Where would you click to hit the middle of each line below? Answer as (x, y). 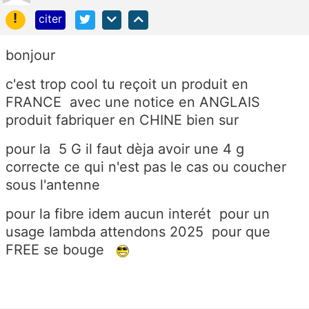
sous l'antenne (53, 185)
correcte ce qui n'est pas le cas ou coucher (146, 167)
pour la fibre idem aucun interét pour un (138, 214)
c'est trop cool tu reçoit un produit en (127, 84)
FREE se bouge (61, 250)
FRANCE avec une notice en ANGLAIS (133, 102)
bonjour (30, 56)
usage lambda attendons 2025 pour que (138, 232)
